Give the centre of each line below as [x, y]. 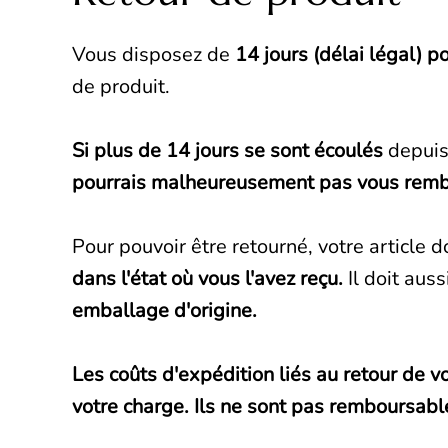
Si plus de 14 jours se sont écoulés [227, 151]
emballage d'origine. [164, 311]
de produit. [121, 87]
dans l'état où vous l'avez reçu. [210, 279]
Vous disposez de [153, 55]
